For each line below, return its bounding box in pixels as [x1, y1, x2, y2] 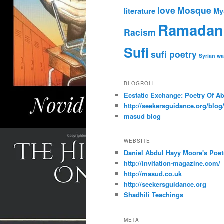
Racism [124, 26, 156, 39]
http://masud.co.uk [124, 169, 182, 179]
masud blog [124, 111, 161, 121]
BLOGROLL [124, 79, 156, 87]
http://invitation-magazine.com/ [124, 158, 220, 168]
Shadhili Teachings [124, 190, 183, 200]
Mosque [177, 4, 211, 17]
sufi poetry [151, 48, 197, 61]
